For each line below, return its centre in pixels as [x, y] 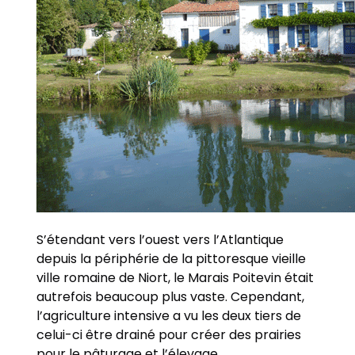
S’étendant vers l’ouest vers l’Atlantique [160, 239]
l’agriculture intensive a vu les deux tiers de [169, 315]
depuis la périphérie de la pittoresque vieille [172, 258]
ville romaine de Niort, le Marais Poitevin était [176, 277]
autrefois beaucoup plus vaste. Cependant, [171, 296]
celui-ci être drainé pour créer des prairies [169, 334]
